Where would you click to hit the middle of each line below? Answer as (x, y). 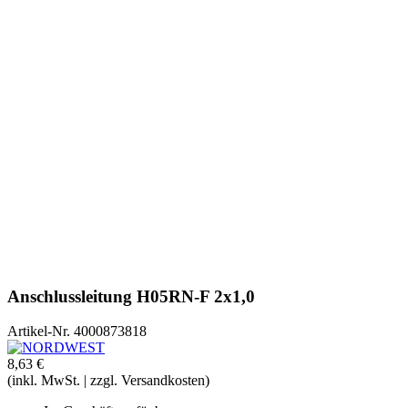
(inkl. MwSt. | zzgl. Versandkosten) (108, 381)
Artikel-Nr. (39, 331)
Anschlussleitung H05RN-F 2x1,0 (131, 296)
